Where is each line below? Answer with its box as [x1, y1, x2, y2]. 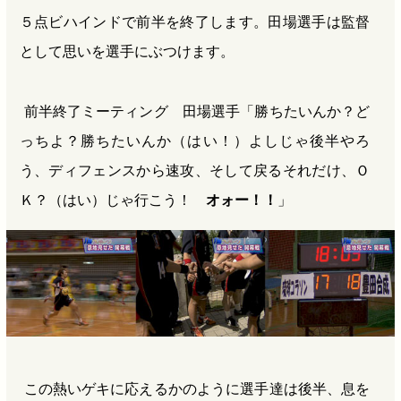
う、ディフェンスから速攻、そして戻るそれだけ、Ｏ [19, 161, 371, 180]
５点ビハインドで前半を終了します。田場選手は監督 [19, 13, 371, 31]
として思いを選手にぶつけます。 [19, 42, 235, 61]
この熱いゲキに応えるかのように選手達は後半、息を [23, 380, 371, 398]
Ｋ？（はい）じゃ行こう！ [19, 191, 206, 209]
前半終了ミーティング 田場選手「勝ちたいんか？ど [23, 102, 371, 121]
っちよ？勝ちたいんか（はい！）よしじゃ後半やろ [19, 132, 371, 150]
